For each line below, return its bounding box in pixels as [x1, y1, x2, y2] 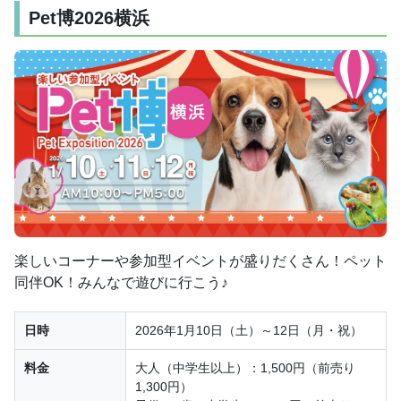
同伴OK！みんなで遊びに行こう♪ [14, 274, 228, 290]
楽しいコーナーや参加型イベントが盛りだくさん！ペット [14, 252, 387, 269]
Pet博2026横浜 [29, 8, 149, 29]
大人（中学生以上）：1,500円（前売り [135, 360, 355, 375]
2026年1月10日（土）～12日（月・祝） [135, 322, 363, 337]
